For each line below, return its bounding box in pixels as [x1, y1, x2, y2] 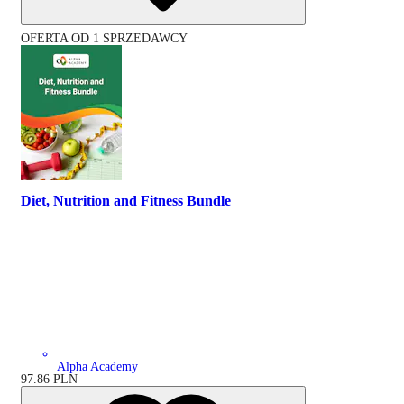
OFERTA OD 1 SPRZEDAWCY [21, 31, 188, 45]
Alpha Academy [57, 359, 138, 373]
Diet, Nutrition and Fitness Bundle [21, 192, 231, 210]
